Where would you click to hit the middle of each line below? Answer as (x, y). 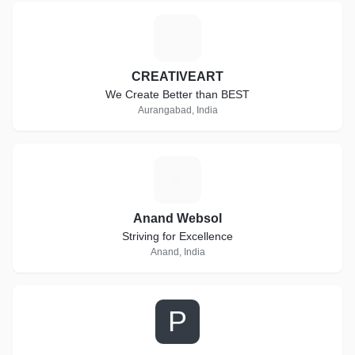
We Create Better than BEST (177, 94)
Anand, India (177, 252)
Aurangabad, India (177, 110)
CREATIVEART (177, 76)
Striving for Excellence (177, 236)
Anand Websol (177, 218)
